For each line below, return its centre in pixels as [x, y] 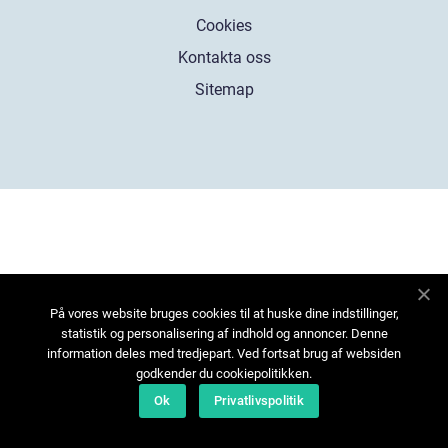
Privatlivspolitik [258, 400]
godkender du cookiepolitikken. [224, 373]
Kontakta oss [224, 57]
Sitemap [224, 89]
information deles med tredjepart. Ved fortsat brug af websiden [224, 353]
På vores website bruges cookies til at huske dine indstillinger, [224, 313]
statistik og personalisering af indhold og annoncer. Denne [224, 333]
